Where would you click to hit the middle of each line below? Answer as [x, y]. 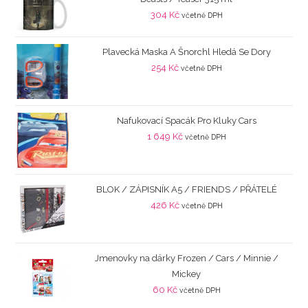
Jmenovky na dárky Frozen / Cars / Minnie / [186, 258]
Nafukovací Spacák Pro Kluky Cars [186, 120]
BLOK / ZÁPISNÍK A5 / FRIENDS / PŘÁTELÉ [186, 189]
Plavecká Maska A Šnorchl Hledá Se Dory [186, 52]
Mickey [186, 274]
